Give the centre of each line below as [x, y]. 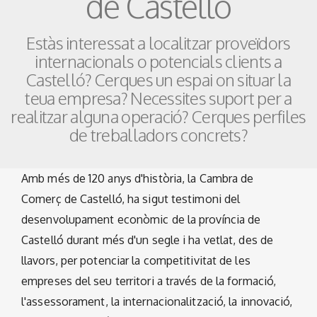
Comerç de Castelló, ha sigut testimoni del [131, 199]
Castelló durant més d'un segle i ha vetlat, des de [148, 240]
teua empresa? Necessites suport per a [158, 98]
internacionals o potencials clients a [158, 61]
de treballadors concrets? [158, 134]
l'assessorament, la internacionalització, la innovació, [157, 302]
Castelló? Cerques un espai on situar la [158, 79]
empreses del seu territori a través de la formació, [149, 281]
